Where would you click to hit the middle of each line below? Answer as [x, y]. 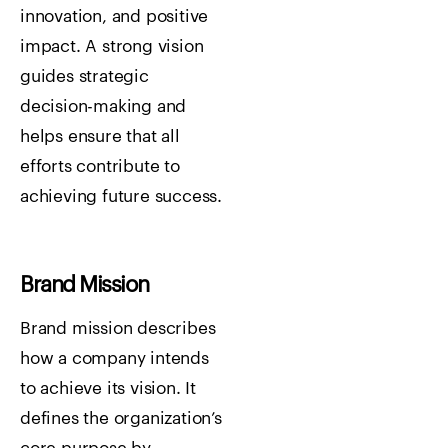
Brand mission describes [118, 329]
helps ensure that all [100, 137]
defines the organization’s [121, 419]
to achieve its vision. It [108, 389]
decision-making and [103, 107]
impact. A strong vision [112, 47]
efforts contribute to [100, 167]
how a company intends [114, 359]
